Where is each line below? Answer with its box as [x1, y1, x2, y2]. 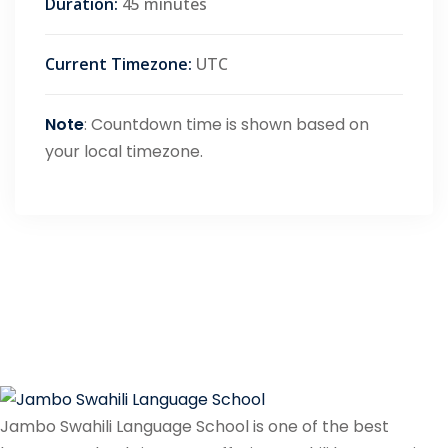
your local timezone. [45, 139, 203, 163]
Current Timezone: [45, 52, 192, 75]
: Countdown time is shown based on [84, 112, 369, 136]
